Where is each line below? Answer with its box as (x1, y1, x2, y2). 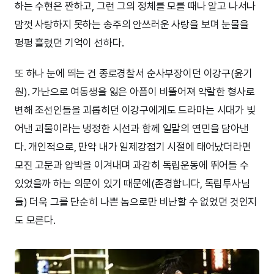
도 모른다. (15, 214, 56, 227)
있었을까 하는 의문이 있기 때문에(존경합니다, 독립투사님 (15, 177, 250, 190)
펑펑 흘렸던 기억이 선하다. (15, 37, 124, 50)
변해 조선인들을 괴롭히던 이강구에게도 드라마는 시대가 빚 (15, 104, 256, 117)
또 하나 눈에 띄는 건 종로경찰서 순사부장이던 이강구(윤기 (15, 67, 253, 80)
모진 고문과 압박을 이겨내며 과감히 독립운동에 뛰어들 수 (15, 159, 249, 172)
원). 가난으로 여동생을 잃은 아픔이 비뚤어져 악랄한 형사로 (15, 86, 255, 98)
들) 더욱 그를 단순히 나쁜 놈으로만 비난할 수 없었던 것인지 (15, 196, 257, 209)
